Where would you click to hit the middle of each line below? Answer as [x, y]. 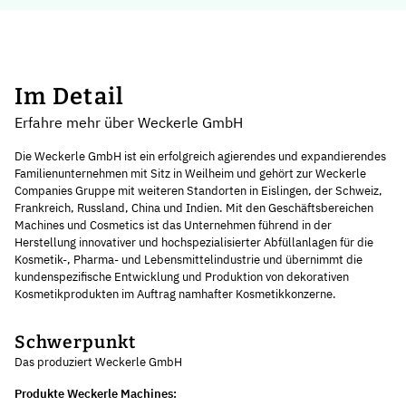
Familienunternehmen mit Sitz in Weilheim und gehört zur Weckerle [190, 174]
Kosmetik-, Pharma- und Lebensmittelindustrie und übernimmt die [188, 260]
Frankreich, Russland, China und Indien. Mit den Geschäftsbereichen [194, 208]
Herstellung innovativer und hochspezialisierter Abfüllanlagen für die [194, 243]
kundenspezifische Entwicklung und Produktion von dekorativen [182, 277]
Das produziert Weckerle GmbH [98, 362]
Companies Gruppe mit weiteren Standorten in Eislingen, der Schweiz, [198, 191]
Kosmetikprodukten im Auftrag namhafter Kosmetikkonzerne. [175, 295]
